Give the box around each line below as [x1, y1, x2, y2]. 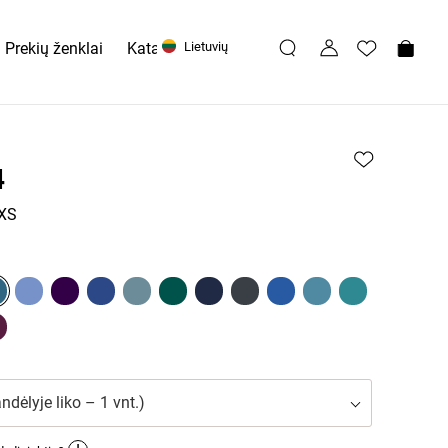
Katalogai [127, 39, 195, 58]
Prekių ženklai [5, 39, 103, 58]
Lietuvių [181, 39, 228, 54]
